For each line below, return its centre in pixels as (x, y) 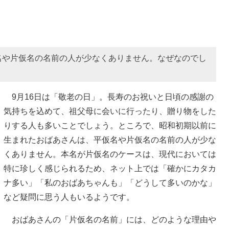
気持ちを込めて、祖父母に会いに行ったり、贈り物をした (110, 111)
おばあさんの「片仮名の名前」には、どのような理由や (110, 219)
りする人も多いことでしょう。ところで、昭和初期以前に (110, 125)
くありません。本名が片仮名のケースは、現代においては (110, 154)
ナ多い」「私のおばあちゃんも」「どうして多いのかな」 (110, 182)
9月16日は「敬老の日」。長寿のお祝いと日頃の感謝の (109, 97)
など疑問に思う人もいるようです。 (69, 197)
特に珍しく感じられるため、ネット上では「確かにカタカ (110, 168)
